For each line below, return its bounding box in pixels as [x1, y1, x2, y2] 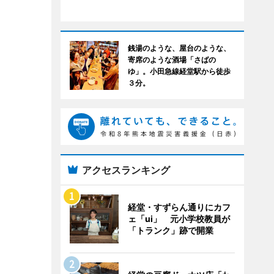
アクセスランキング [81, 164, 170, 176]
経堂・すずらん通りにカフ [127, 202, 231, 212]
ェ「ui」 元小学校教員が [127, 213, 230, 224]
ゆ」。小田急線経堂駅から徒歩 [127, 67, 231, 76]
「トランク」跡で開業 [127, 225, 213, 235]
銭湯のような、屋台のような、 [127, 43, 231, 53]
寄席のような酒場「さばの [127, 55, 216, 64]
